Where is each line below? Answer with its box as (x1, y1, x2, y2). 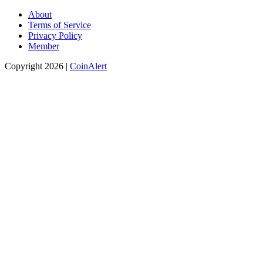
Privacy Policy (28, 31, 82, 41)
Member (28, 41, 59, 52)
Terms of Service (28, 20, 91, 31)
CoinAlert (70, 61, 107, 72)
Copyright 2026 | (5, 61, 70, 72)
